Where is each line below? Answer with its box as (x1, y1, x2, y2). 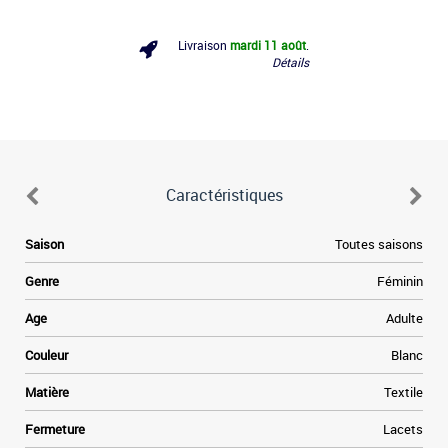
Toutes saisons (335, 235, 423, 253)
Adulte (386, 309, 423, 327)
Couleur (25, 346, 68, 364)
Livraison (178, 37, 230, 53)
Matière (25, 383, 69, 401)
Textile (384, 383, 423, 401)
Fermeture (25, 420, 85, 438)
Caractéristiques (165, 184, 283, 206)
